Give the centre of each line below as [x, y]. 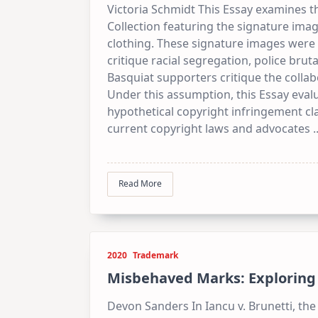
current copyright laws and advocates [209, 129]
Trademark [155, 255]
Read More [140, 184]
